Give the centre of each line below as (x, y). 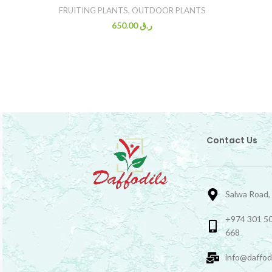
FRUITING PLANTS (93, 11)
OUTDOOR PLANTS (168, 11)
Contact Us (232, 141)
